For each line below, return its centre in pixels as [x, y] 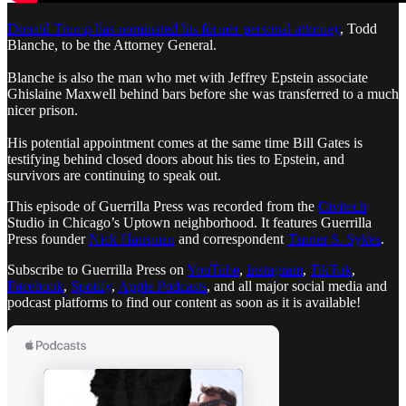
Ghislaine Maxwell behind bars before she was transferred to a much [203, 93]
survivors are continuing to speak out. [114, 175]
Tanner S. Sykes [334, 238]
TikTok [331, 269]
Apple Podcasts [162, 285]
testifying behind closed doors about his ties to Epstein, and [176, 159]
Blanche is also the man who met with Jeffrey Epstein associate [188, 77]
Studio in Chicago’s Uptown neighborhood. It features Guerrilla [189, 222]
